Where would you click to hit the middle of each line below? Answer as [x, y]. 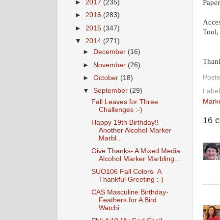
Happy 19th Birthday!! [125, 122]
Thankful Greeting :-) [131, 179]
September [112, 90]
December [111, 52]
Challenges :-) [120, 110]
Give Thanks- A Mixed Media [136, 151]
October [107, 78]
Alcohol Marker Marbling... [139, 159]
